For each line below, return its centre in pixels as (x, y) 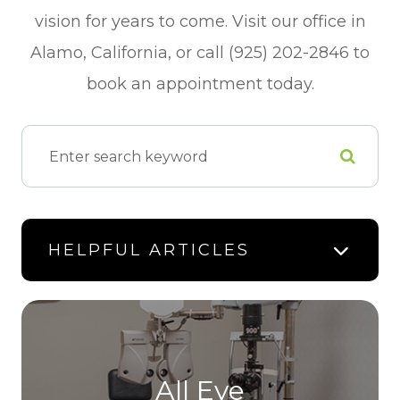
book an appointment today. (200, 84)
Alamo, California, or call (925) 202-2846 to (200, 53)
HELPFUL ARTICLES (149, 250)
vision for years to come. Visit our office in (200, 22)
